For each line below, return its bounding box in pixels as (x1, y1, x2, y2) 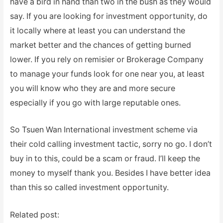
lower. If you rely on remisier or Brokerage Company (9, 54, 204, 64)
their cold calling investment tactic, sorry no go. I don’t (9, 139, 212, 149)
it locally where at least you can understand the (9, 25, 185, 35)
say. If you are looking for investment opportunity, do (9, 11, 208, 21)
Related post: (9, 210, 59, 220)
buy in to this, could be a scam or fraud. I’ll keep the (9, 154, 200, 164)
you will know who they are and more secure (9, 83, 175, 93)
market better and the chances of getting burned (9, 40, 191, 50)
